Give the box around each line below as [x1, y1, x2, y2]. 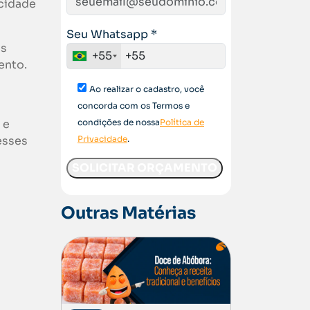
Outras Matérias [61, 203, 196, 224]
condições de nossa [77, 117, 160, 128]
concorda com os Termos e [77, 100, 190, 111]
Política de [160, 117, 204, 128]
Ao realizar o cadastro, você [89, 84, 204, 95]
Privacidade [77, 134, 127, 145]
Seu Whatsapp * [66, 27, 157, 42]
